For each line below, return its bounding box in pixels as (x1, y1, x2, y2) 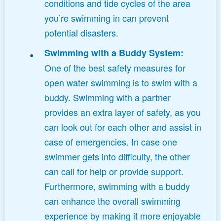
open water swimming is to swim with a (44, 76, 197, 89)
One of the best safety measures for (44, 61, 185, 74)
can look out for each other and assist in (44, 120, 201, 134)
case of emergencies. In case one (44, 135, 177, 148)
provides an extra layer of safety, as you (44, 106, 201, 119)
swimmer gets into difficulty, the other (44, 150, 190, 163)
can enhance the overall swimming (44, 194, 181, 208)
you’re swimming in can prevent (44, 11, 169, 25)
